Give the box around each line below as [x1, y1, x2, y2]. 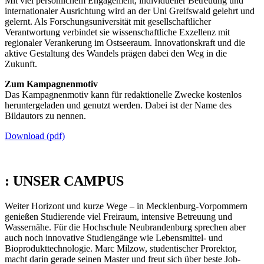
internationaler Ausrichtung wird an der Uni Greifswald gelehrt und [5, 6, 255, 16]
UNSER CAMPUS [13, 173, 124, 189]
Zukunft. [5, 59, 37, 70]
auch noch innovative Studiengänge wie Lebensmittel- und [5, 232, 223, 243]
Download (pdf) [5, 131, 65, 141]
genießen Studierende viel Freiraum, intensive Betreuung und [5, 211, 232, 222]
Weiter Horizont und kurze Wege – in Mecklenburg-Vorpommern [5, 200, 247, 211]
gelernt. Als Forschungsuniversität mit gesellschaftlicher [5, 16, 211, 27]
